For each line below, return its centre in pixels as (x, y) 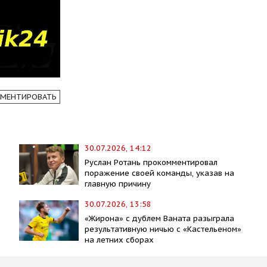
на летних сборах (119, 240)
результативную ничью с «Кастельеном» (163, 229)
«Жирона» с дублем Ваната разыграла (160, 218)
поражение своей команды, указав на (160, 173)
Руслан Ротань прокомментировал (151, 162)
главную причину (118, 184)
